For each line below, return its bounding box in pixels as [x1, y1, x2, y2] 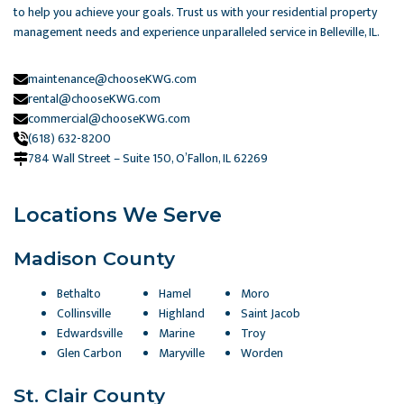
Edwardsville [57, 322, 123, 344]
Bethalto [57, 282, 101, 304]
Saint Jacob [241, 302, 300, 324]
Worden [241, 342, 283, 363]
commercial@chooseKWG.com [28, 107, 190, 129]
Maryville [159, 342, 205, 363]
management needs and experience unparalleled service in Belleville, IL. [14, 21, 380, 42]
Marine [159, 322, 195, 344]
